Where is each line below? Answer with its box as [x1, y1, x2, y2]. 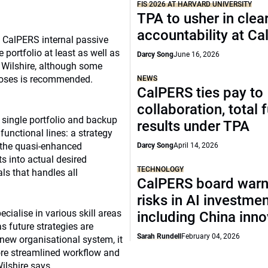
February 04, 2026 [181, 232, 240, 240]
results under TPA [137, 118, 250, 135]
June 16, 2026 [173, 50, 220, 59]
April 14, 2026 [173, 141, 219, 150]
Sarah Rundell [137, 232, 182, 240]
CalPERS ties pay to [137, 84, 264, 101]
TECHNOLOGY [137, 165, 184, 173]
